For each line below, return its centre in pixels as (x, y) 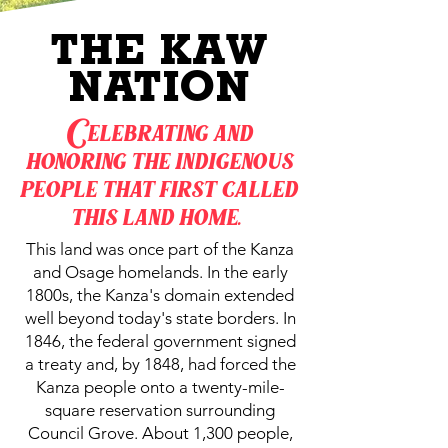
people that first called (160, 185)
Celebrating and (160, 129)
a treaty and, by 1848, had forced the (160, 363)
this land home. (160, 213)
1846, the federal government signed (160, 340)
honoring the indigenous (160, 157)
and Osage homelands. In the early (160, 271)
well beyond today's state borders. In (160, 317)
